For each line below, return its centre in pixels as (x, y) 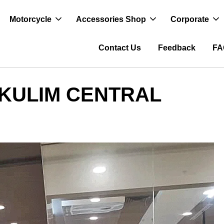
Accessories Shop (111, 19)
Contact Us (120, 48)
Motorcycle (31, 19)
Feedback (177, 48)
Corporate (190, 19)
